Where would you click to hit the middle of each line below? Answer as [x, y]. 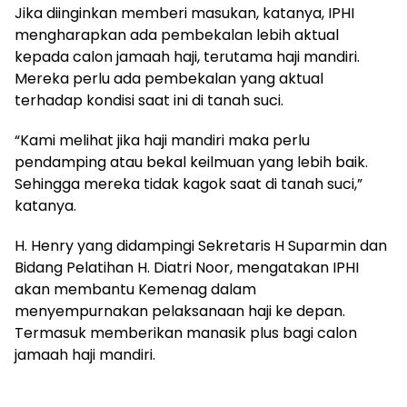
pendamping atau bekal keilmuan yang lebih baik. [191, 163]
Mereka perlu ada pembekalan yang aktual [169, 79]
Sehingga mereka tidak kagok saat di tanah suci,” [189, 184]
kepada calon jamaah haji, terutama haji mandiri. [187, 57]
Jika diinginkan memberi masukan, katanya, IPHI [184, 14]
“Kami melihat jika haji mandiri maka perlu [162, 141]
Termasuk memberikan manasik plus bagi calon [186, 333]
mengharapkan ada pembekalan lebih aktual [177, 35]
